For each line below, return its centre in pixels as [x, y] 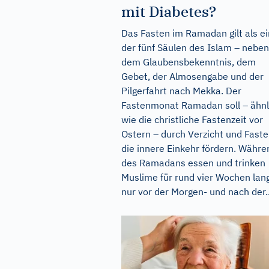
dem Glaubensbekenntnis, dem [189, 62]
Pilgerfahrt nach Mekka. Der [181, 90]
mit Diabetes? [169, 11]
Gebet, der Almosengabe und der [192, 76]
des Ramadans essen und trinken [193, 162]
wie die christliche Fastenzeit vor [192, 119]
